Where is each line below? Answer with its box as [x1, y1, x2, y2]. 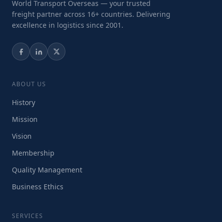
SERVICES [12, 212, 44, 220]
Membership [12, 148, 55, 158]
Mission [12, 114, 38, 124]
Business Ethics [12, 182, 63, 191]
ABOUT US [12, 80, 47, 88]
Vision [12, 131, 32, 141]
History [12, 98, 35, 107]
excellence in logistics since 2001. [12, 20, 123, 30]
